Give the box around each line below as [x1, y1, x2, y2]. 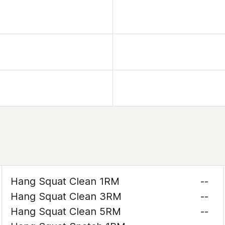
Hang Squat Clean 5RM [11, 205, 122, 217]
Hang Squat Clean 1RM [11, 175, 120, 187]
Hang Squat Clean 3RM [11, 190, 122, 202]
